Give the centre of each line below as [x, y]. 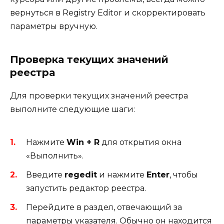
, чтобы [184, 174]
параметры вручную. [54, 26]
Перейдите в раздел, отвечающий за [104, 207]
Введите [45, 174]
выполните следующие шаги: [72, 109]
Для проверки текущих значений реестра [99, 96]
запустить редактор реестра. [86, 188]
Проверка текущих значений [89, 60]
